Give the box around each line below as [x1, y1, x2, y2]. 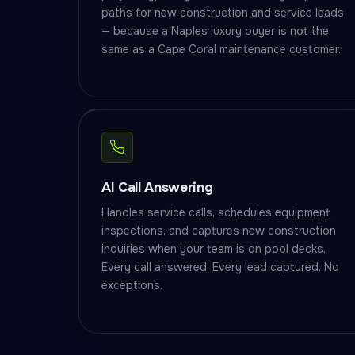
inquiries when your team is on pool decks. [101, 242, 326, 256]
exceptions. [101, 278, 163, 292]
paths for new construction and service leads [101, 6, 345, 20]
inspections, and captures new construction [101, 223, 337, 238]
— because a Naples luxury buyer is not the [101, 24, 330, 38]
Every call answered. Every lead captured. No [101, 260, 340, 274]
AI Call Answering [101, 179, 213, 196]
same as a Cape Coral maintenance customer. [101, 42, 342, 56]
